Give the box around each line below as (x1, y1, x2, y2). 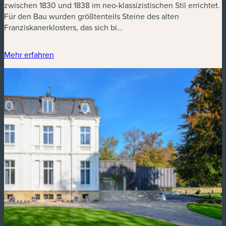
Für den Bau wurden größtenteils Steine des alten (4, 10, 179, 22)
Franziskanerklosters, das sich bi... (4, 21, 123, 33)
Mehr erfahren (4, 48, 54, 60)
